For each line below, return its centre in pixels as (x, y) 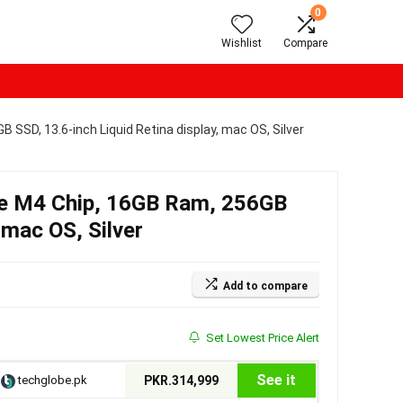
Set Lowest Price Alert (261, 338)
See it (277, 380)
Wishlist (242, 43)
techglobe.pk (51, 380)
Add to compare (265, 286)
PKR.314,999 (181, 381)
